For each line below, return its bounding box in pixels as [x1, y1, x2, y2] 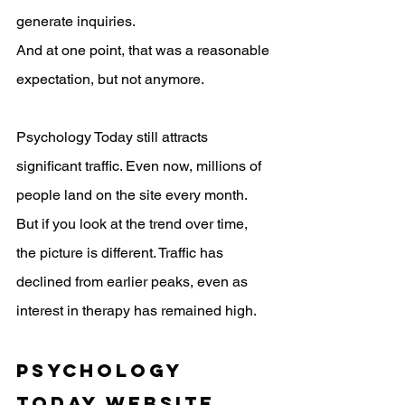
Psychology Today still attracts [16, 128, 212, 146]
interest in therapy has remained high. [16, 302, 257, 319]
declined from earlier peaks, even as [16, 273, 251, 290]
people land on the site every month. [16, 186, 250, 203]
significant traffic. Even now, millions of [16, 157, 265, 174]
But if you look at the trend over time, [16, 215, 251, 232]
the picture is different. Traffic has [16, 244, 227, 261]
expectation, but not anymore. [16, 71, 204, 88]
